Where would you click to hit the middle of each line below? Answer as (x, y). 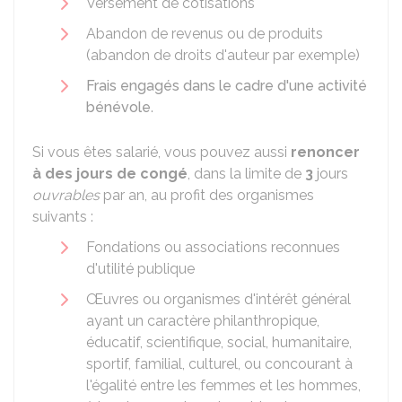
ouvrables (66, 195)
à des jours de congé (110, 174)
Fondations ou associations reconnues (213, 247)
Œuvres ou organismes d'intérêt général (218, 299)
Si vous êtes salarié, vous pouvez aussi (162, 152)
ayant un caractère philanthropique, (203, 321)
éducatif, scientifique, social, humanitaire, (219, 342)
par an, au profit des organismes (207, 195)
